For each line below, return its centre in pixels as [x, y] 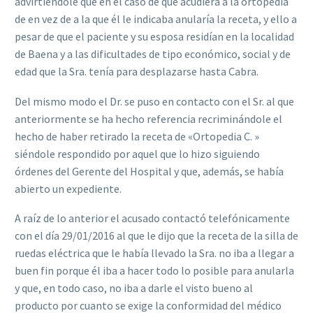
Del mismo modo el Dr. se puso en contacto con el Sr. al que [154, 101]
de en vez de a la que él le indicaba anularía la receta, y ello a [156, 19]
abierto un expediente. [68, 188]
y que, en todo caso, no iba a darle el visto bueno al [134, 288]
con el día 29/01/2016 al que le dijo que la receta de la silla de [156, 236]
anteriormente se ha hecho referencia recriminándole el [148, 118]
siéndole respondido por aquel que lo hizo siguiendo [137, 153]
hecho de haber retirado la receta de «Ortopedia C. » [137, 136]
